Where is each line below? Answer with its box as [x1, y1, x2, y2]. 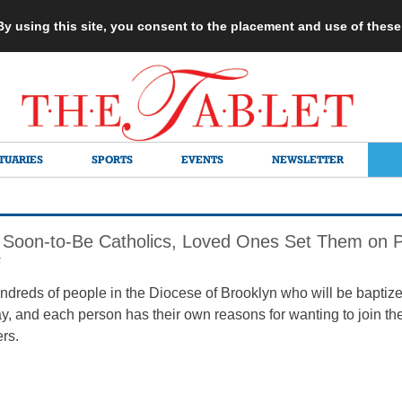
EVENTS [181, 153, 223, 166]
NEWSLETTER [272, 153, 344, 166]
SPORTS [92, 153, 133, 166]
